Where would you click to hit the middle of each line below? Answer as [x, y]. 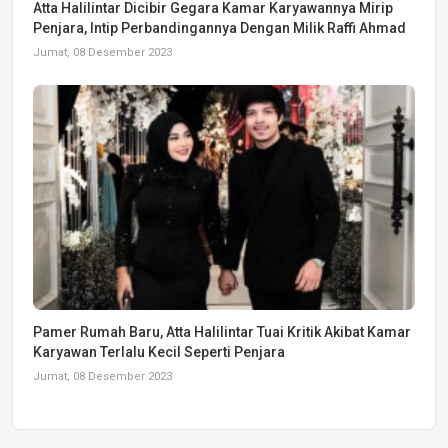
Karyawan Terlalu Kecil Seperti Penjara [159, 352]
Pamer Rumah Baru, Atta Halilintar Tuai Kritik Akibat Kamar [222, 332]
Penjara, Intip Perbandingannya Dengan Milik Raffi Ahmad [219, 28]
